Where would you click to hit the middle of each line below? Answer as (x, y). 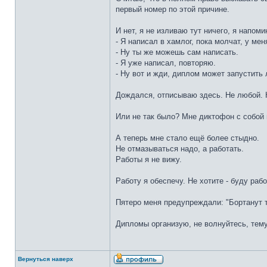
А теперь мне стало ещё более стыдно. (187, 138)
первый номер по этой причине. (173, 9)
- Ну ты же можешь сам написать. (177, 52)
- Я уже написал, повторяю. (166, 63)
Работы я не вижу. (149, 159)
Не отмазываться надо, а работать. (180, 149)
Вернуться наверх (46, 259)
